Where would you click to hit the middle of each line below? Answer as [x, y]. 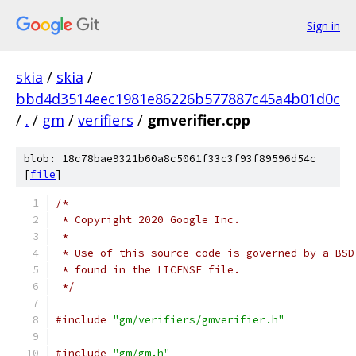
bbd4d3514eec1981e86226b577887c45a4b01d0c [178, 99]
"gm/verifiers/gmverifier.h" [199, 320]
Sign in [323, 25]
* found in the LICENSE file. [148, 270]
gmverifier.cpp [199, 120]
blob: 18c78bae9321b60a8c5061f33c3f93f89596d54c [170, 159]
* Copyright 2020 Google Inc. [148, 220]
